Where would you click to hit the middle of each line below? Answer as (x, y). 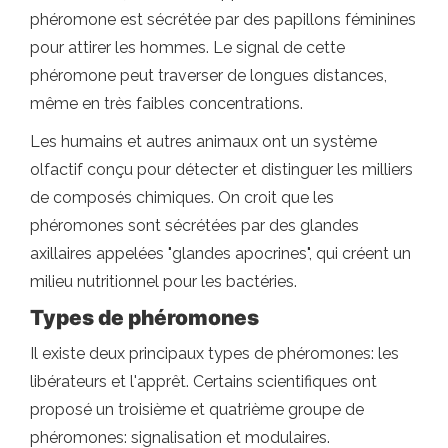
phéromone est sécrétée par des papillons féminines (223, 19)
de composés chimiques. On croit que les (182, 197)
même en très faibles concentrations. (166, 103)
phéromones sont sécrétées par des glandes (194, 225)
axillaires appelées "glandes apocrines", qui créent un (220, 253)
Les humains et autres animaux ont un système (203, 141)
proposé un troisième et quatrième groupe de (197, 409)
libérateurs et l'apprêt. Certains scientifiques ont (203, 381)
